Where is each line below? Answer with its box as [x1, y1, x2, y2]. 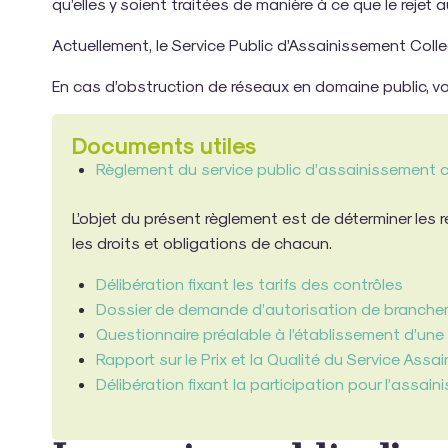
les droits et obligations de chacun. [72, 232, 332, 252]
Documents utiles [72, 130, 259, 158]
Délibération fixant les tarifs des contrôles [96, 273, 403, 293]
